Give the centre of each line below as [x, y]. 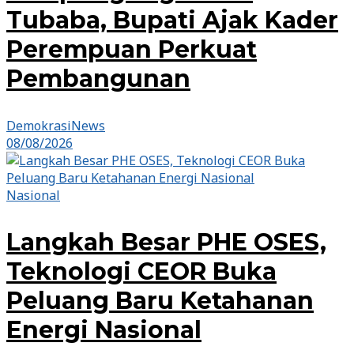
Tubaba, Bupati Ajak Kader [172, 21]
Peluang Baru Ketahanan [160, 301]
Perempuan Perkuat [132, 50]
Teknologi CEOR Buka [141, 272]
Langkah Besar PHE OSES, [166, 243]
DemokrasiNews [56, 126]
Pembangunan [98, 79]
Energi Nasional [104, 330]
